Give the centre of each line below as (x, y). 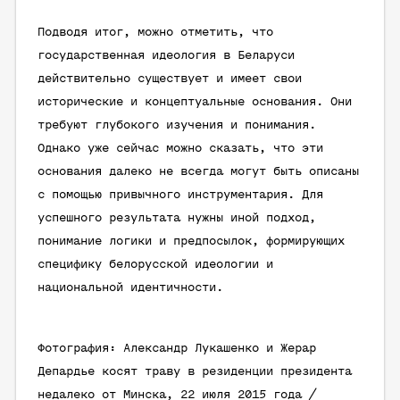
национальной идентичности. (130, 288)
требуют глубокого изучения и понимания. (177, 125)
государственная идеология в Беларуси (166, 56)
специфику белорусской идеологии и (155, 265)
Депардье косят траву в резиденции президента (195, 372)
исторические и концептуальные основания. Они (195, 102)
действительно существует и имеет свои (170, 79)
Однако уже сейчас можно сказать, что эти (180, 149)
